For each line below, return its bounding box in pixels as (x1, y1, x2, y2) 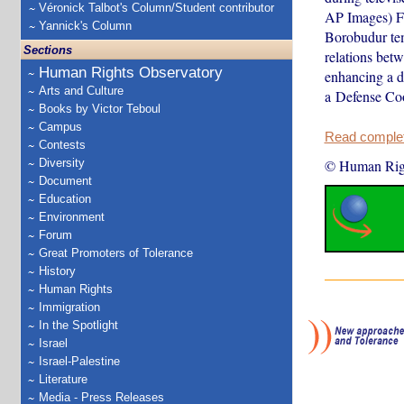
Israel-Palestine (39, 354, 120, 368)
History (39, 264, 76, 278)
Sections (23, 43, 72, 57)
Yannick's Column (39, 19, 132, 32)
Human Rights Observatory (39, 64, 223, 81)
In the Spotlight (39, 318, 118, 332)
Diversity (39, 156, 85, 170)
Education (39, 192, 91, 206)
